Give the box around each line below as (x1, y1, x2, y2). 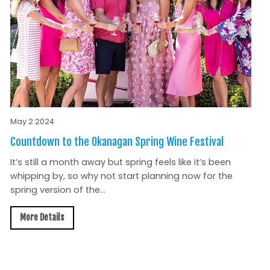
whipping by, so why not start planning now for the (10, 170, 233, 183)
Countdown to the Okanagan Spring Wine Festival (10, 135, 224, 149)
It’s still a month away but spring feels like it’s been (10, 156, 231, 169)
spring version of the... (10, 184, 105, 196)
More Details (20, 212, 64, 224)
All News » (206, 243, 260, 259)
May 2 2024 (10, 116, 54, 127)
